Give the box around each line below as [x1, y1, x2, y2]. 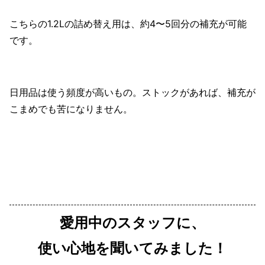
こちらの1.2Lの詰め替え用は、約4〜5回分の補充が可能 [9, 18, 247, 30]
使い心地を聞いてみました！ [38, 240, 227, 257]
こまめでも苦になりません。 [9, 103, 132, 115]
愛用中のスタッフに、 [60, 214, 205, 232]
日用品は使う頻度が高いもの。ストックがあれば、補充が [9, 86, 256, 99]
